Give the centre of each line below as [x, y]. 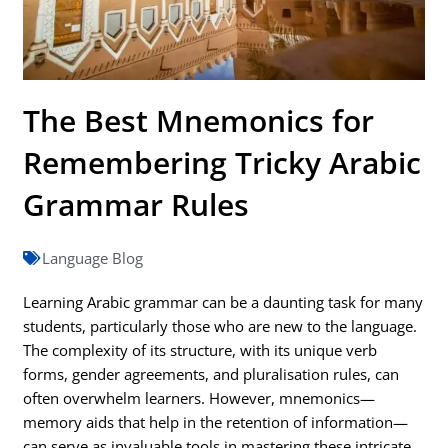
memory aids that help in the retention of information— [216, 421]
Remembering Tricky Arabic [222, 162]
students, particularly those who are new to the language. [220, 325]
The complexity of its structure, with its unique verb [200, 349]
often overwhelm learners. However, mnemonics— [199, 397]
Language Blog [93, 257]
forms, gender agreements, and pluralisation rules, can [211, 373]
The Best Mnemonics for [199, 120]
